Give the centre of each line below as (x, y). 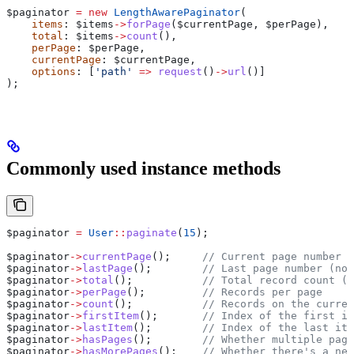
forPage (149, 24)
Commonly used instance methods (143, 168)
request (177, 71)
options (41, 71)
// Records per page (262, 292)
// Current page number (272, 256)
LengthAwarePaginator (174, 12)
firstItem (111, 315)
